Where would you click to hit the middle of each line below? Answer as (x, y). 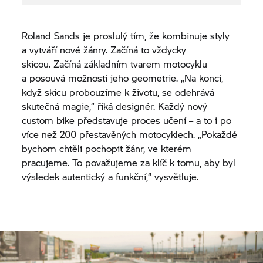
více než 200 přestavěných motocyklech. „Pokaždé (130, 134)
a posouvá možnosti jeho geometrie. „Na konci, (123, 77)
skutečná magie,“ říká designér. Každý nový (115, 106)
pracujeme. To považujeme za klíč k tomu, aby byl (129, 162)
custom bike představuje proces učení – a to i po (127, 120)
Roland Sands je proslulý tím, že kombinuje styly (126, 35)
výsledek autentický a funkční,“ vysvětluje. (110, 176)
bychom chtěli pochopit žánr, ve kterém (107, 148)
